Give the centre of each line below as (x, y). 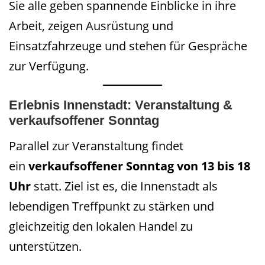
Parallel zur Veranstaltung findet (96, 146)
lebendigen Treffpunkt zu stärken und (112, 206)
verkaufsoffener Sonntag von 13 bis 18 (139, 166)
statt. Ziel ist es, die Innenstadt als (124, 186)
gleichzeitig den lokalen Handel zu (101, 226)
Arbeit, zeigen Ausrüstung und (91, 25)
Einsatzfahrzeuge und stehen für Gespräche (128, 46)
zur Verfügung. (49, 66)
